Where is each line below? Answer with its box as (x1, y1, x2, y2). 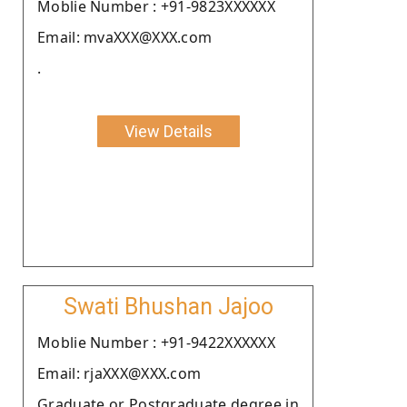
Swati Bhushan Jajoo (63, 293, 273, 320)
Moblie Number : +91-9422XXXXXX (37, 332, 275, 352)
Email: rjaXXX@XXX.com (37, 362, 202, 383)
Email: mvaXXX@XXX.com (37, 26, 213, 47)
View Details (124, 121, 213, 141)
